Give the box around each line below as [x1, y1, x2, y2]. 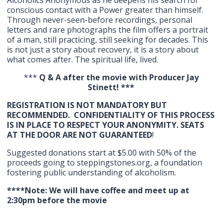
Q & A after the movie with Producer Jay [39, 72, 199, 83]
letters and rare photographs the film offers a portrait [7, 24, 209, 35]
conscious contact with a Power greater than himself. [7, 4, 204, 15]
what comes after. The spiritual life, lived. [7, 54, 159, 65]
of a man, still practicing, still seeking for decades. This [7, 34, 209, 45]
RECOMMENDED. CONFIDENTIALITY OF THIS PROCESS [7, 110, 215, 120]
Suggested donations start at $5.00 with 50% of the [7, 147, 197, 158]
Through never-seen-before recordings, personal [7, 14, 193, 25]
